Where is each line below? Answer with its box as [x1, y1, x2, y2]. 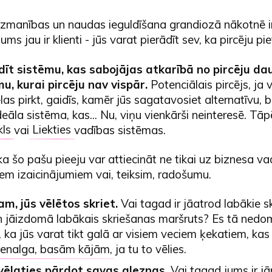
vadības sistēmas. [70, 122, 166, 137]
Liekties [32, 122, 71, 137]
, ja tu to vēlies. [109, 242, 186, 257]
